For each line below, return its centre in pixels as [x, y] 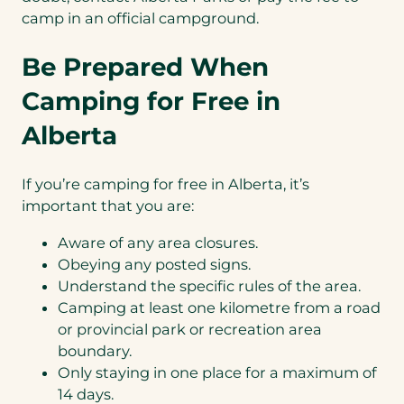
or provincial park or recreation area [190, 329]
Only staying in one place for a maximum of [217, 372]
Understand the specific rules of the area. [211, 285]
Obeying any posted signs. [154, 264]
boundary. [95, 350]
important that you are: [108, 206]
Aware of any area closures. [158, 242]
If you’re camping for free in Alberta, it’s [165, 184]
